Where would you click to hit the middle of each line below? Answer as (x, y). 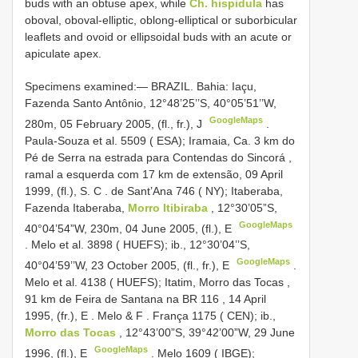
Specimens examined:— (88, 86)
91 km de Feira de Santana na (103, 298)
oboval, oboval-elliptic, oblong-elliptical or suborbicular (161, 20)
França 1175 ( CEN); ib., (214, 315)
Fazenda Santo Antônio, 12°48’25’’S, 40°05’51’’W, (151, 103)
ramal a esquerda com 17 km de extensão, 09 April (154, 174)
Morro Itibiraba (169, 207)
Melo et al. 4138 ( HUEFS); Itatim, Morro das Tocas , (157, 282)
